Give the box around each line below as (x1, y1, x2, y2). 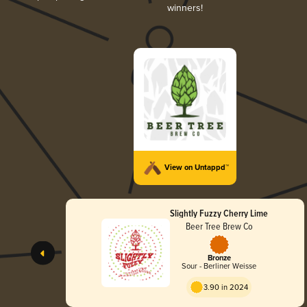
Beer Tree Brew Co (185, 219, 253, 233)
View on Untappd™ (164, 162, 230, 173)
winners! (167, 1, 203, 14)
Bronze (207, 254, 231, 264)
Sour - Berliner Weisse (182, 262, 257, 271)
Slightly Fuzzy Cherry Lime (170, 206, 269, 221)
